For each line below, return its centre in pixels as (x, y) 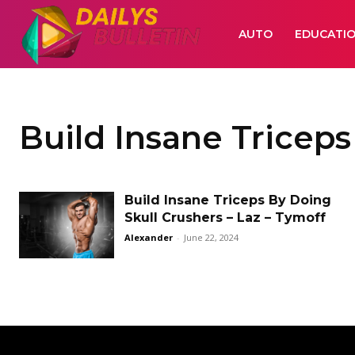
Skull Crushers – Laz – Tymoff (225, 218)
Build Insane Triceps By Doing (228, 200)
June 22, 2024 (211, 238)
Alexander (149, 238)
